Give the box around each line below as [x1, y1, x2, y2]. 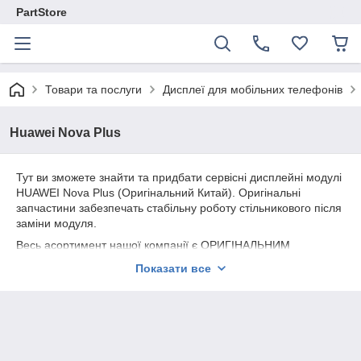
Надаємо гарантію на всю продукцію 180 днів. [16, 276, 259, 288]
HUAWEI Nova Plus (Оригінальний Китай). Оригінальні [16, 186, 301, 199]
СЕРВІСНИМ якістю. [16, 254, 122, 267]
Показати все [135, 262, 211, 275]
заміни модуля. [16, 217, 97, 230]
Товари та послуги [45, 83, 142, 96]
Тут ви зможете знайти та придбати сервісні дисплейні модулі [16, 171, 342, 184]
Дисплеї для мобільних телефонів [163, 83, 342, 96]
